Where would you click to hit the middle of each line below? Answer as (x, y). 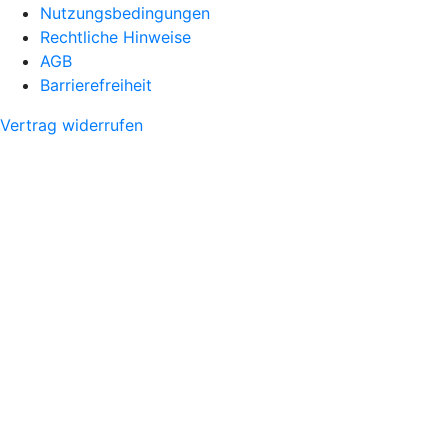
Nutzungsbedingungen (125, 12)
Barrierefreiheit (96, 84)
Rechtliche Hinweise (115, 36)
